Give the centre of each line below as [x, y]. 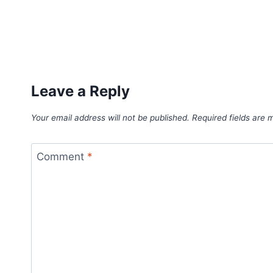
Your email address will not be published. [110, 118]
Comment [62, 156]
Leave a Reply [80, 91]
